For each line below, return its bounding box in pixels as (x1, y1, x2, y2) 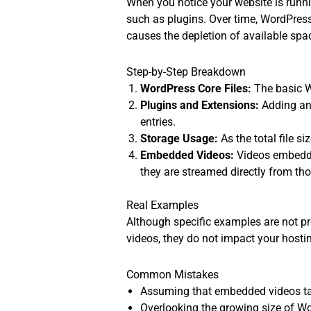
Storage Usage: (140, 132, 219, 146)
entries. (140, 115, 176, 129)
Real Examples (126, 199, 199, 212)
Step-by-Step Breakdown (126, 65, 246, 79)
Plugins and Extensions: (140, 99, 260, 112)
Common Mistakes (126, 268, 219, 282)
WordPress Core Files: (140, 82, 252, 96)
